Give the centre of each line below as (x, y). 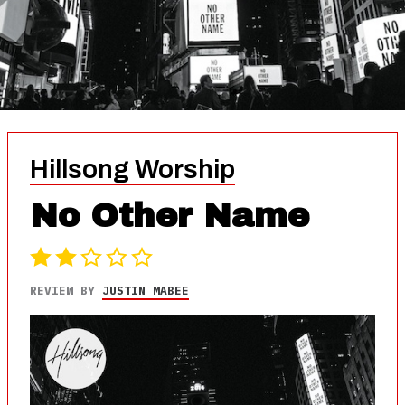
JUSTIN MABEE (146, 291)
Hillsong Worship (132, 170)
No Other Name (170, 216)
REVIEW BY (66, 291)
